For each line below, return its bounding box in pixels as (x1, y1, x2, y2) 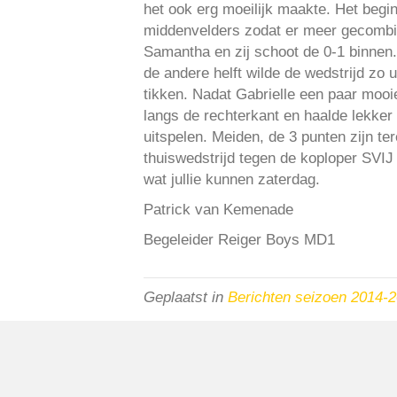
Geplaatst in (144, 289, 228, 306)
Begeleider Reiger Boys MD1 (144, 231, 335, 248)
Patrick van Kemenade (144, 201, 293, 218)
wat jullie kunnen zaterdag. (144, 171, 320, 188)
